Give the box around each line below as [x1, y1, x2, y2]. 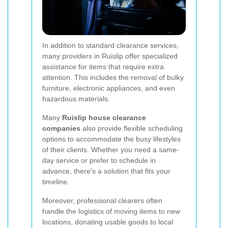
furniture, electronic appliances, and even [42, 83, 175, 92]
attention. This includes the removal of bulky [42, 73, 184, 81]
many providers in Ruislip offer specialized [42, 51, 178, 60]
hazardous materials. [42, 94, 110, 103]
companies [42, 124, 80, 132]
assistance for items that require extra [42, 62, 164, 71]
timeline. [42, 177, 69, 186]
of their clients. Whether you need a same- [42, 145, 179, 154]
